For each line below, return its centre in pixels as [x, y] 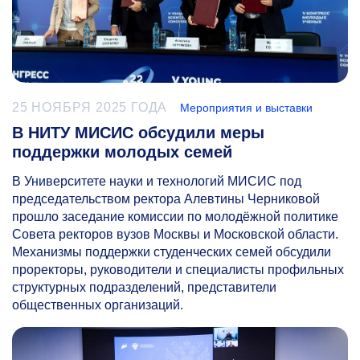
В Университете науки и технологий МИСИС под [157, 182]
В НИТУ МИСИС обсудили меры [138, 133]
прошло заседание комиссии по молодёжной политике [175, 217]
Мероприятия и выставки [247, 108]
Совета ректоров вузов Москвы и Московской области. [175, 235]
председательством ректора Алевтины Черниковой [166, 199]
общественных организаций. [98, 305]
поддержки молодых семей [122, 152]
